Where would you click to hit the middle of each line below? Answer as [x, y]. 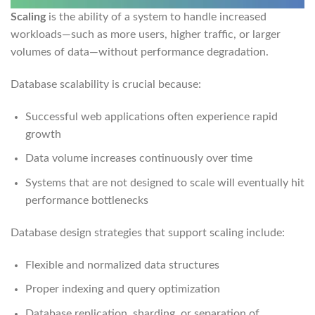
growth [43, 134]
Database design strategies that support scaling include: [148, 232]
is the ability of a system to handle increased [156, 17]
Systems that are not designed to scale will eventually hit [165, 182]
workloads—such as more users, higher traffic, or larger [146, 35]
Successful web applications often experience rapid [151, 116]
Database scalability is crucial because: [106, 84]
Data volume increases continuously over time [139, 159]
